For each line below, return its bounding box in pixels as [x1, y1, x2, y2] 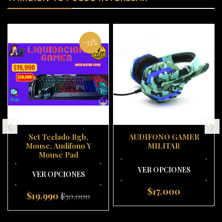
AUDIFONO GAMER [128, 132, 199, 142]
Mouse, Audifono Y [25, 141, 91, 151]
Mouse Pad [38, 150, 78, 160]
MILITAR [148, 141, 180, 151]
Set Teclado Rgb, [28, 132, 88, 142]
